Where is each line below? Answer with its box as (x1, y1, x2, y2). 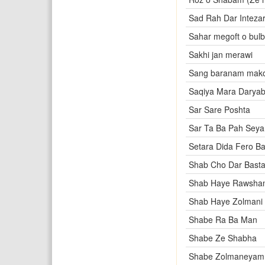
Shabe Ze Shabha (188, 232, 257, 244)
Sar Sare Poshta (188, 104, 250, 115)
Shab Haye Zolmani (188, 195, 263, 207)
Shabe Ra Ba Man (188, 214, 257, 225)
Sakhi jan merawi (188, 49, 253, 60)
